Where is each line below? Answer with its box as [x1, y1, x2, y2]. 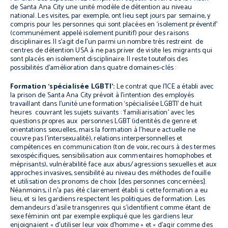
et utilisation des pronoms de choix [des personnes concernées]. [10, 176, 207, 188]
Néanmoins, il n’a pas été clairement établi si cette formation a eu [10, 185, 208, 196]
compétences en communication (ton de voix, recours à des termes [10, 141, 216, 153]
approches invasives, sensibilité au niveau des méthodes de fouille [10, 167, 211, 179]
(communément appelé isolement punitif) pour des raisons [10, 27, 189, 39]
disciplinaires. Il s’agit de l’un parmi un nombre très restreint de [10, 36, 204, 48]
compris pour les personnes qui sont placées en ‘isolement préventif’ [10, 19, 218, 31]
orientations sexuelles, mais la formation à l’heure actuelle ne [10, 124, 196, 136]
